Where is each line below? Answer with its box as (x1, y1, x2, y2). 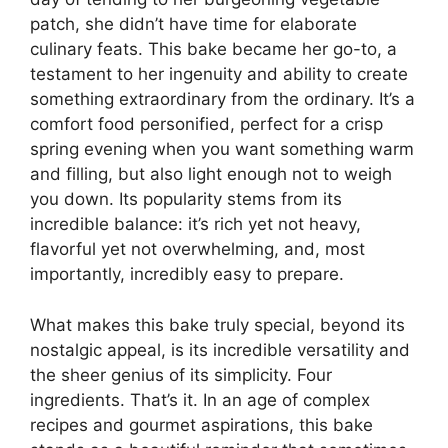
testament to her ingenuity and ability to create (30, 64, 408, 84)
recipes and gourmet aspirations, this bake (30, 414, 373, 435)
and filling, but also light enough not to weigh (30, 164, 392, 184)
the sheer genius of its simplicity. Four (30, 364, 332, 385)
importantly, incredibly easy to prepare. (30, 264, 344, 284)
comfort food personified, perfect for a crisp (30, 114, 383, 134)
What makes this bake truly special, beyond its (30, 314, 405, 335)
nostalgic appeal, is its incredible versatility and (30, 339, 410, 360)
